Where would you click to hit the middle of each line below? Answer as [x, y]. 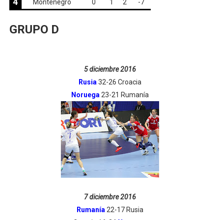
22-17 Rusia [124, 210]
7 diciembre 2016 [110, 197]
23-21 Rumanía [125, 95]
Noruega [86, 95]
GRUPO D [34, 29]
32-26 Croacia [120, 82]
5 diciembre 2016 [110, 69]
